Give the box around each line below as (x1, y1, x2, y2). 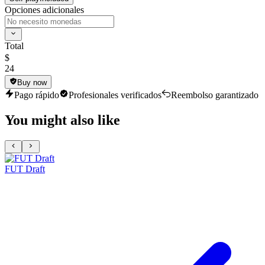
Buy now (17, 77, 47, 87)
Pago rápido (14, 89, 59, 100)
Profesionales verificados (69, 89, 161, 100)
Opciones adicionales (5, 5, 84, 15)
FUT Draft (5, 163, 45, 174)
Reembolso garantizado (171, 89, 258, 100)
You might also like (5, 112, 120, 128)
